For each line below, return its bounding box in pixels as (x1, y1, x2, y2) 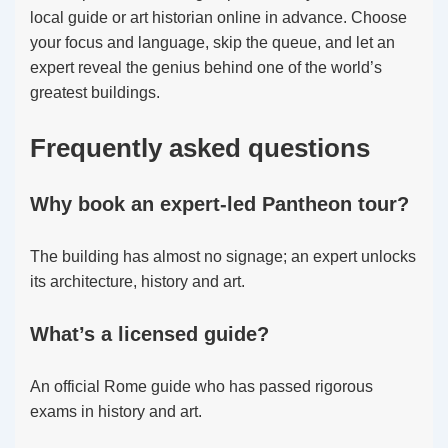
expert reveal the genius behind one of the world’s (30, 59, 382, 76)
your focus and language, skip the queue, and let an (30, 34, 395, 51)
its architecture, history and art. (30, 273, 245, 290)
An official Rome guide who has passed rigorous (30, 378, 373, 395)
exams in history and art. (30, 403, 202, 420)
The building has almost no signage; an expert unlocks (30, 248, 416, 265)
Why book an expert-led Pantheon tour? (30, 193, 409, 215)
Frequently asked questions (30, 133, 370, 163)
